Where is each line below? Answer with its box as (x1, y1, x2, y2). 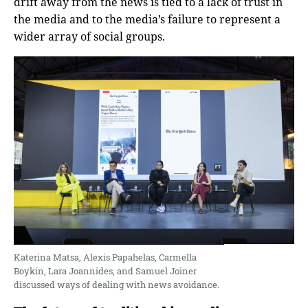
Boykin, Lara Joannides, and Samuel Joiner (14, 264, 197, 277)
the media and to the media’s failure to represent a (14, 12, 280, 27)
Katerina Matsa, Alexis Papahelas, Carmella (14, 250, 197, 263)
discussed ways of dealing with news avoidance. (14, 278, 219, 291)
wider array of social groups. (14, 29, 165, 45)
